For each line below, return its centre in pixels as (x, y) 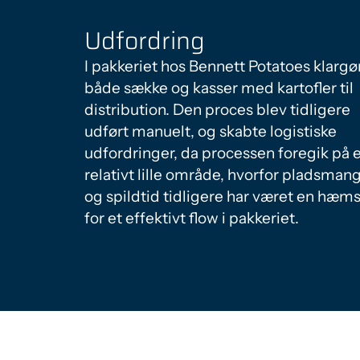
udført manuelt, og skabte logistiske (211, 131)
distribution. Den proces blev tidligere (217, 110)
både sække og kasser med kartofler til (219, 88)
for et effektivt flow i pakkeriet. (192, 218)
